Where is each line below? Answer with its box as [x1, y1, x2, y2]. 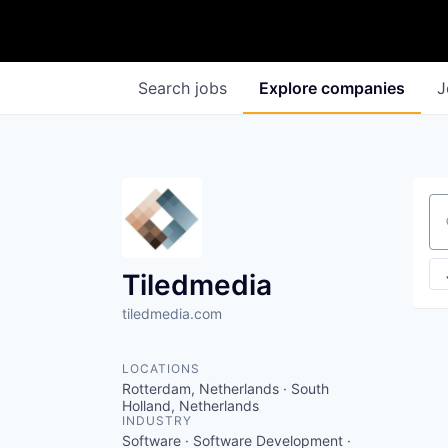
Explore [259, 78, 321, 98]
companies [321, 78, 405, 98]
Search [138, 78, 195, 98]
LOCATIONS [122, 361, 200, 376]
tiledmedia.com [122, 305, 222, 322]
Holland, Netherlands [122, 397, 259, 414]
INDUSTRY [122, 413, 192, 428]
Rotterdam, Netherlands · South [122, 380, 329, 397]
